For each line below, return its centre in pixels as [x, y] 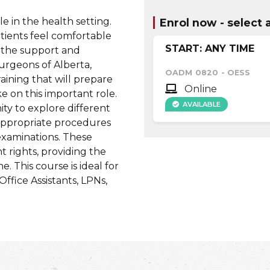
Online [199, 89]
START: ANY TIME [210, 49]
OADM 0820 [192, 73]
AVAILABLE [201, 105]
